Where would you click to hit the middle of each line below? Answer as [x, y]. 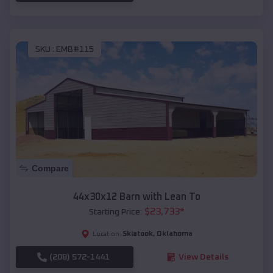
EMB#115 [75, 50]
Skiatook [137, 234]
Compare [50, 168]
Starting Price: [115, 212]
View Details [203, 257]
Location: [107, 234]
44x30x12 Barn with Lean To [136, 197]
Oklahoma [174, 234]
